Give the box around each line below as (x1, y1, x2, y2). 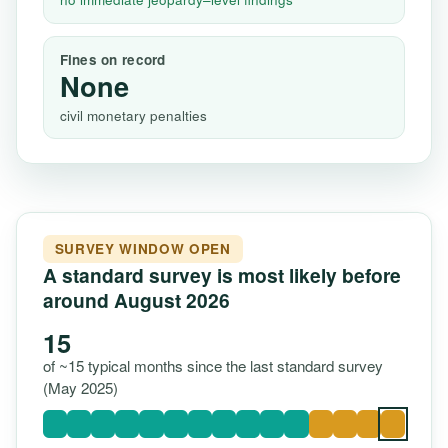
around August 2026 (42, 285, 230, 314)
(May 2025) (42, 376, 118, 398)
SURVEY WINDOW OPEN (54, 238, 231, 258)
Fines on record (59, 50, 166, 70)
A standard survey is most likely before (42, 260, 401, 289)
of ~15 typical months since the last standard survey (42, 354, 383, 376)
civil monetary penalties (59, 104, 207, 125)
